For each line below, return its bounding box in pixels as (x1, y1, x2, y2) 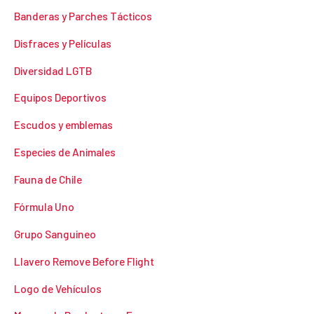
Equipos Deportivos (14, 90, 107, 104)
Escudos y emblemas (14, 118, 113, 132)
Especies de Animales (14, 145, 116, 159)
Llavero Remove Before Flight (14, 254, 154, 268)
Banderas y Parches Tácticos (14, 8, 152, 22)
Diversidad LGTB (14, 63, 92, 77)
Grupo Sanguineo (14, 226, 96, 240)
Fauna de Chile (14, 172, 82, 186)
